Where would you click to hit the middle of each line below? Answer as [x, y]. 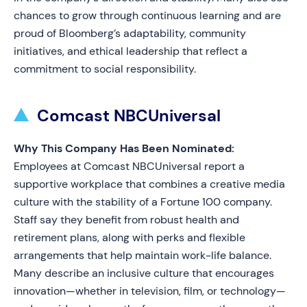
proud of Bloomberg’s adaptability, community [130, 33]
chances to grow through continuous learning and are [147, 15]
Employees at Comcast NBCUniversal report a [129, 166]
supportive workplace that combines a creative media [149, 184]
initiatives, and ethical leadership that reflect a [131, 51]
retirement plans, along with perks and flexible [130, 237]
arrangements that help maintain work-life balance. [143, 255]
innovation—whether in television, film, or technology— [150, 291]
